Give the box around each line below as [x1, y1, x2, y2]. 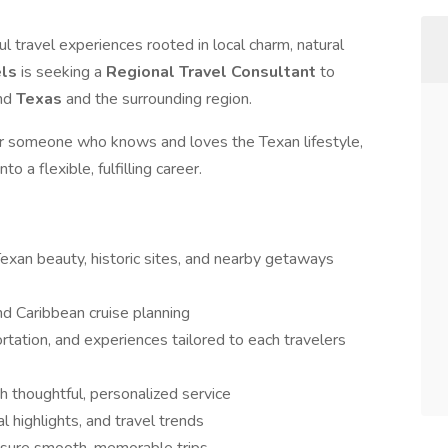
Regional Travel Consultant [106, 61, 320, 83]
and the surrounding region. [66, 88, 252, 110]
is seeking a [21, 61, 106, 83]
